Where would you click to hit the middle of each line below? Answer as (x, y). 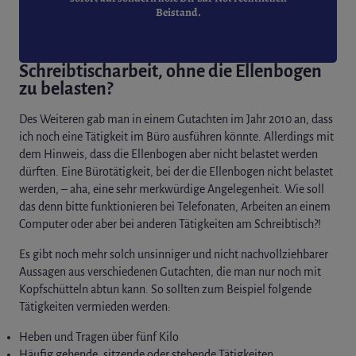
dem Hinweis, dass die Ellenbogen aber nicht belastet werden (168, 154)
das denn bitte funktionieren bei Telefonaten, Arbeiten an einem (175, 206)
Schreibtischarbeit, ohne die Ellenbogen (170, 71)
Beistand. (178, 12)
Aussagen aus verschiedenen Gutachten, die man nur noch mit (170, 271)
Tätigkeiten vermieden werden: (95, 306)
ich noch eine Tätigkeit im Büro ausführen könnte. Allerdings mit (176, 136)
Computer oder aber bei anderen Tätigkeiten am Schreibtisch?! (170, 224)
